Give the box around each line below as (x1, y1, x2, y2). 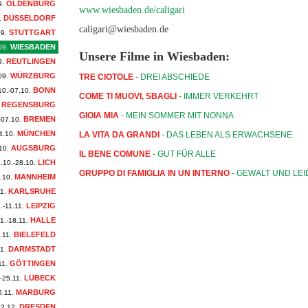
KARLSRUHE (6, 187, 56, 195)
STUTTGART (7, 28, 56, 36)
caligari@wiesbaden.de (79, 24, 168, 34)
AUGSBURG (9, 144, 56, 152)
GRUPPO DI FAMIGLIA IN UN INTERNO (79, 168, 230, 178)
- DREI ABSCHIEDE (133, 72, 210, 82)
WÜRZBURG (8, 71, 56, 80)
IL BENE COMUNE (79, 149, 151, 159)
